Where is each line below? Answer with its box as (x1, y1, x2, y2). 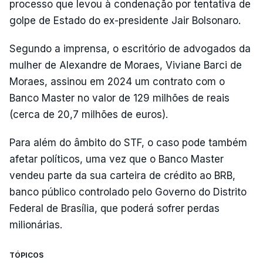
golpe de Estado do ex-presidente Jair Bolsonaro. (9, 15, 241, 26)
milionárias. (9, 219, 62, 231)
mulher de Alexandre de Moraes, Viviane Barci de (9, 59, 242, 71)
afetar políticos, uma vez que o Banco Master (9, 153, 224, 165)
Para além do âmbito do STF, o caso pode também (9, 137, 247, 149)
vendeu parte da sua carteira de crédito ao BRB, (9, 170, 235, 181)
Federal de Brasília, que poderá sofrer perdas (9, 203, 220, 214)
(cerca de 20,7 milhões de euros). (9, 109, 168, 120)
